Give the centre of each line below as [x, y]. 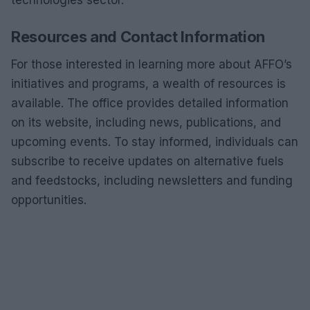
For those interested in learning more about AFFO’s [152, 64]
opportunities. [49, 200]
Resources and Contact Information [138, 37]
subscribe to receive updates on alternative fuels [147, 161]
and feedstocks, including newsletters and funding [152, 181]
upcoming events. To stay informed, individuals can [155, 142]
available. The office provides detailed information [150, 103]
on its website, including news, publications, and [146, 122]
